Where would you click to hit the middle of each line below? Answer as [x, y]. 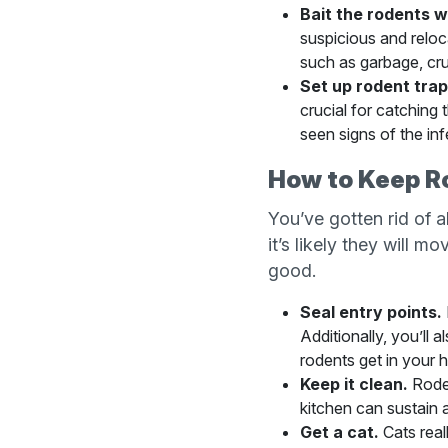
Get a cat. [339, 432]
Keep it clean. [353, 384]
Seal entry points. [370, 312]
